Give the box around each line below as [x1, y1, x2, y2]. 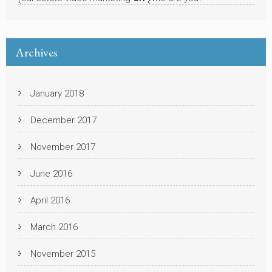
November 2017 [30, 141, 95, 152]
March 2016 [30, 221, 78, 233]
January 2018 [30, 87, 84, 99]
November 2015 [30, 248, 95, 259]
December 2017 [30, 114, 97, 126]
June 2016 [30, 168, 72, 179]
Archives [15, 44, 58, 60]
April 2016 [30, 194, 70, 206]
